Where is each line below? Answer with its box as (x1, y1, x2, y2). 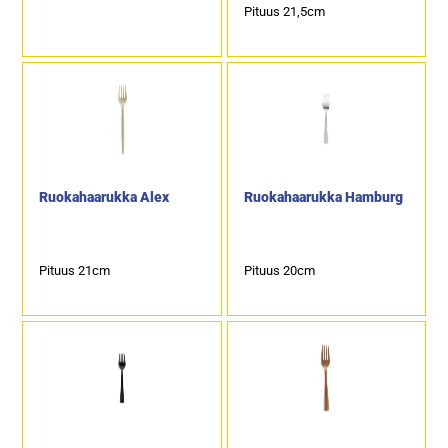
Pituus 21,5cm (243, 4, 325, 19)
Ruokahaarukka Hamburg (243, 189, 403, 206)
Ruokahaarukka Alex (39, 189, 170, 206)
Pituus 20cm (243, 263, 315, 278)
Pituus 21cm (39, 263, 111, 278)
